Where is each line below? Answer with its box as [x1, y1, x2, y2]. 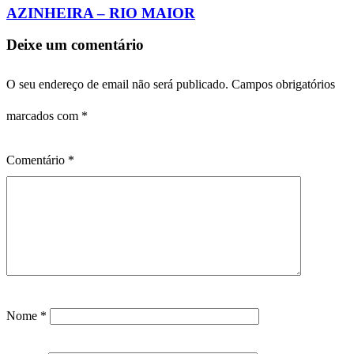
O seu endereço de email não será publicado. [6, 77, 228, 92]
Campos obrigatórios [232, 77, 335, 92]
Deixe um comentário [6, 36, 144, 54]
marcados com [6, 109, 81, 123]
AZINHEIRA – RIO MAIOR [6, 4, 195, 21]
